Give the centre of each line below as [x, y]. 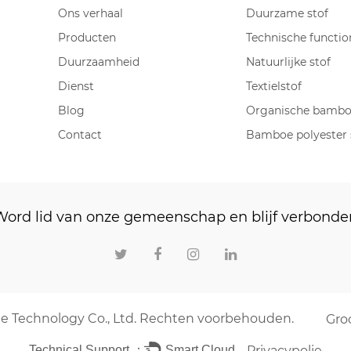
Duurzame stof [287, 14]
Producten [87, 38]
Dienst [76, 87]
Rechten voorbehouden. [215, 318]
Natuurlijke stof [288, 62]
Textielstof [274, 87]
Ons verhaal [90, 14]
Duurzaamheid [99, 62]
